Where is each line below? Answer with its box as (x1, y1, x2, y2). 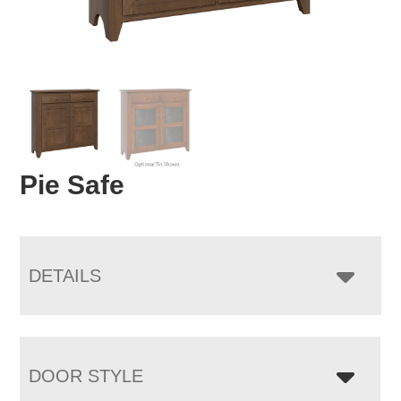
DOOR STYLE (29, 365, 144, 386)
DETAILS (29, 265, 102, 286)
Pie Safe (20, 169, 125, 200)
